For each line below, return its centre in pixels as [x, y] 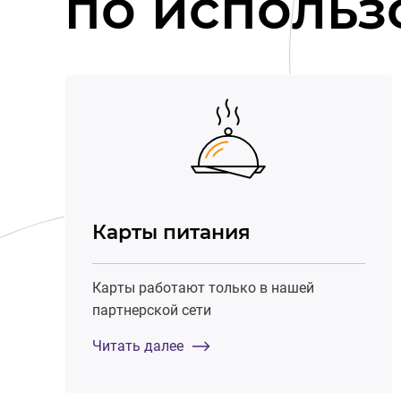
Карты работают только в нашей [203, 287]
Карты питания [171, 232]
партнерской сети [152, 310]
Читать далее [138, 346]
